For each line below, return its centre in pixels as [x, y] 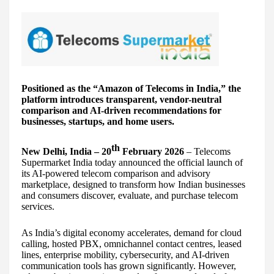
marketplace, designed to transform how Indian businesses [133, 185]
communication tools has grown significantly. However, [129, 266]
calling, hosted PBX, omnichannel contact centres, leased [131, 244]
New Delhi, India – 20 [66, 152]
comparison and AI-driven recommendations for [121, 111]
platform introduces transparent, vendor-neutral [121, 100]
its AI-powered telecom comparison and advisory [116, 174]
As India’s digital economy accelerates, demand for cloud [131, 233]
